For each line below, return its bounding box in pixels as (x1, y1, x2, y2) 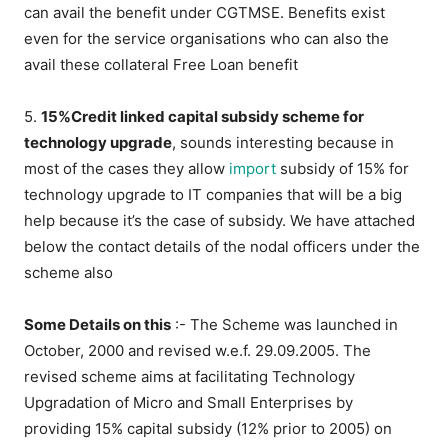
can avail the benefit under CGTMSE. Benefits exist (24, 3, 386, 23)
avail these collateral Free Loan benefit (24, 55, 299, 75)
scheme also (24, 263, 114, 283)
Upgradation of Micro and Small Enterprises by (24, 393, 354, 413)
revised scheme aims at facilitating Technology (24, 367, 356, 387)
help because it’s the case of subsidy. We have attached (24, 211, 416, 231)
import (229, 159, 277, 179)
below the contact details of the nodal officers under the (24, 237, 421, 257)
